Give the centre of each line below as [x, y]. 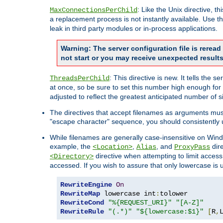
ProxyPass [192, 147]
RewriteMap [80, 194]
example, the [71, 147]
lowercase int [128, 194]
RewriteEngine [86, 185]
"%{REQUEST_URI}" [140, 203]
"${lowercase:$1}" [170, 212]
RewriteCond [82, 203]
